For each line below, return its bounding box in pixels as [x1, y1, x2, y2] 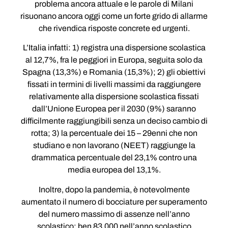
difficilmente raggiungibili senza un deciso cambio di [20, 117, 208, 126]
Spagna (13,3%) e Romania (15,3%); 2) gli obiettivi [22, 68, 206, 77]
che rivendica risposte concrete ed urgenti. [38, 23, 190, 33]
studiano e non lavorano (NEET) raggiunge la [33, 141, 195, 150]
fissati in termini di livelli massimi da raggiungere [27, 80, 201, 89]
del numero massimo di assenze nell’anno [38, 209, 190, 218]
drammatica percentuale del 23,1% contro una [31, 153, 197, 162]
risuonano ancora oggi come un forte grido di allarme [20, 11, 208, 20]
